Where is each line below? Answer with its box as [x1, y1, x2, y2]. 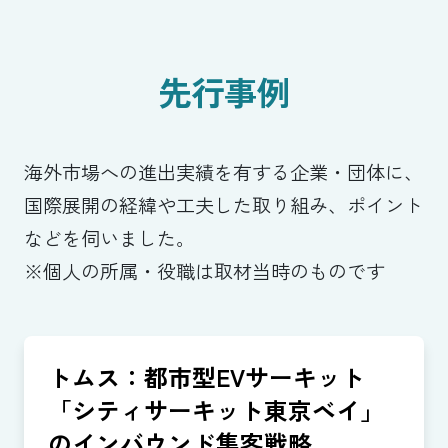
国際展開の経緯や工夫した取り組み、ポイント [23, 191, 423, 220]
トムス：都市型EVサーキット [47, 358, 365, 394]
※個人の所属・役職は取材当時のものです [23, 257, 385, 286]
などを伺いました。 [23, 224, 195, 253]
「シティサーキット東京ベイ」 [47, 391, 384, 427]
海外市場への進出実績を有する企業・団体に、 [23, 158, 423, 187]
